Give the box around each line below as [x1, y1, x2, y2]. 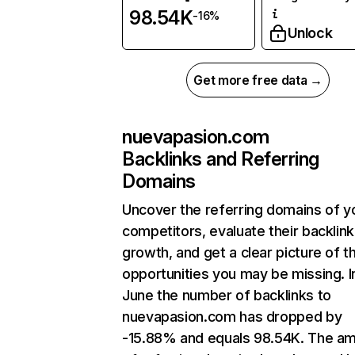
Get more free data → [193, 72, 323, 89]
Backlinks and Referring [122, 147, 319, 171]
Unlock [287, 25, 333, 42]
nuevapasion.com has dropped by [122, 308, 342, 326]
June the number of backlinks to [122, 287, 331, 304]
